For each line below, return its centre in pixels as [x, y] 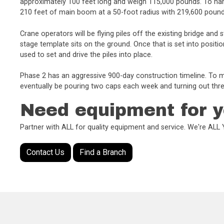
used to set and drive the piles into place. [86, 54]
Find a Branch [103, 152]
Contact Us [46, 152]
